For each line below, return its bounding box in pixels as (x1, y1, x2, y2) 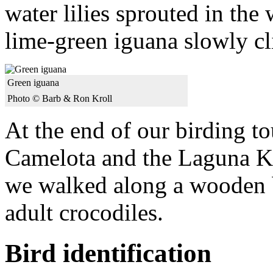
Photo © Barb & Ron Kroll (7, 93, 112, 104)
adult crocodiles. (5, 199, 163, 225)
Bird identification (5, 238, 211, 268)
